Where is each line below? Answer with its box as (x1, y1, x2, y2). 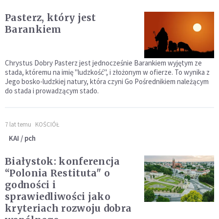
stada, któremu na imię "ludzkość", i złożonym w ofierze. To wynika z (5, 67, 210, 77)
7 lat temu (5, 120, 31, 129)
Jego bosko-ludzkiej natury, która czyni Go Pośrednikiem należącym (5, 77, 209, 87)
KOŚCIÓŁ (35, 120, 59, 129)
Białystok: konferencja (5, 155, 120, 168)
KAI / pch (9, 133, 36, 143)
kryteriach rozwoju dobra (5, 202, 132, 215)
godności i (5, 179, 56, 191)
